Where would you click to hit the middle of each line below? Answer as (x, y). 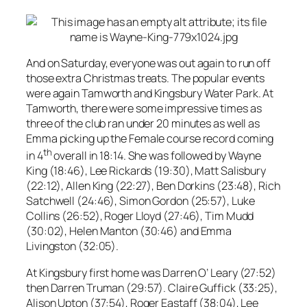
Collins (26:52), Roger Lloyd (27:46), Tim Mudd (140, 216)
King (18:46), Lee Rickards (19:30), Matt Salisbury (146, 171)
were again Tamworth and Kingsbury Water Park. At (150, 93)
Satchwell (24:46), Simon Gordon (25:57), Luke (140, 201)
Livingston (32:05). (73, 246)
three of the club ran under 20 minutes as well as (143, 123)
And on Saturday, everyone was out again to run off (148, 63)
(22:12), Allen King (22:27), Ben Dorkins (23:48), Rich (153, 186)
